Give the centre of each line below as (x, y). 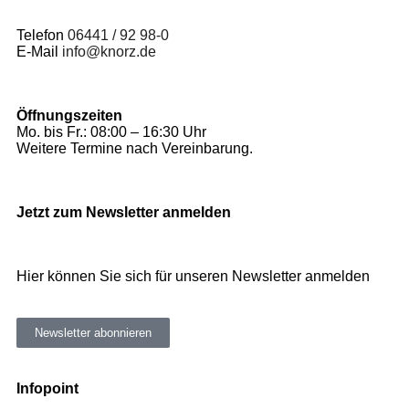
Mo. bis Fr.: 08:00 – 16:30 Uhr (111, 132)
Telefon (42, 35)
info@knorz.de (109, 52)
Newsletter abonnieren (93, 333)
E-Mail (39, 52)
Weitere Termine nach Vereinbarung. (135, 148)
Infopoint (47, 388)
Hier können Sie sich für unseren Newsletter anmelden (193, 276)
